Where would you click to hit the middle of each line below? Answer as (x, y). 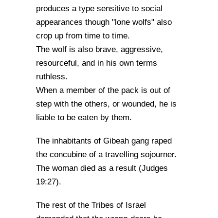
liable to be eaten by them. (84, 118)
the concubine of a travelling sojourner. (106, 154)
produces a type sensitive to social (99, 9)
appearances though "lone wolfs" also (104, 22)
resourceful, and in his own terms (97, 63)
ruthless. (52, 77)
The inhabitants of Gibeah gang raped (104, 141)
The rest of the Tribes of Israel (91, 205)
